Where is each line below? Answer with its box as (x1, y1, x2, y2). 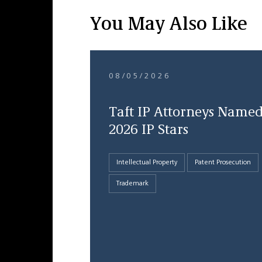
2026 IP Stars (108, 123, 188, 137)
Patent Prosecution (194, 159, 251, 166)
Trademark (116, 180, 149, 187)
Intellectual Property (116, 159, 177, 166)
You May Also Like (89, 16, 247, 35)
